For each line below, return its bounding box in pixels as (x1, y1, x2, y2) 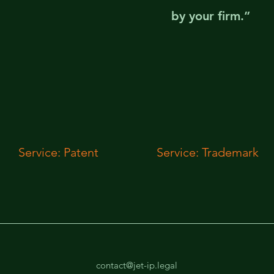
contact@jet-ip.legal (96, 259, 177, 271)
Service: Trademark (157, 145, 259, 160)
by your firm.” (171, 9, 251, 23)
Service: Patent (18, 145, 98, 160)
